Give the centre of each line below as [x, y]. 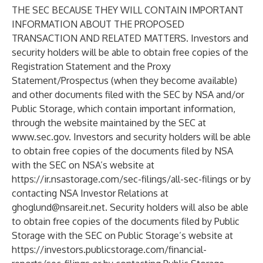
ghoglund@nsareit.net [58, 207]
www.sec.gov [40, 137]
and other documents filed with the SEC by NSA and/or [128, 95]
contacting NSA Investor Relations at [90, 193]
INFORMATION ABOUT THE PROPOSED [98, 24]
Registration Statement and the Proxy [91, 66]
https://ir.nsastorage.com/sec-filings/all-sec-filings [119, 179]
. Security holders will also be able [177, 207]
